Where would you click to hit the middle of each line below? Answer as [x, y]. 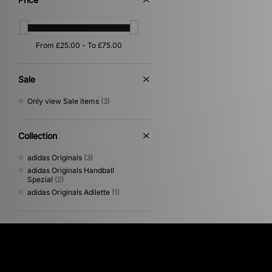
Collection [38, 135]
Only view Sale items [63, 101]
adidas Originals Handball [71, 170]
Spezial [40, 179]
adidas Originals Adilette [69, 192]
